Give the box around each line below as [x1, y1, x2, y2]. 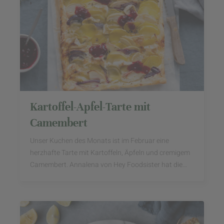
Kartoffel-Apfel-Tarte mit [30, 100, 150, 113]
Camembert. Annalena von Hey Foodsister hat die [30, 159, 182, 170]
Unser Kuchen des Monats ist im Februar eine [30, 135, 169, 146]
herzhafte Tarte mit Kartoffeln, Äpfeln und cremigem [30, 147, 190, 158]
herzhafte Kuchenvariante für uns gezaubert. [30, 171, 168, 182]
